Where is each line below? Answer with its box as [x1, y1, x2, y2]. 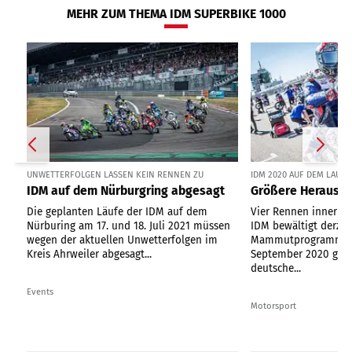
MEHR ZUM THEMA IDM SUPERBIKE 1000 [66, 6, 286, 22]
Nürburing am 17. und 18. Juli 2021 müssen [27, 219, 230, 233]
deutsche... [251, 262, 302, 276]
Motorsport [251, 300, 297, 312]
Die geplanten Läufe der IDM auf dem [27, 205, 207, 219]
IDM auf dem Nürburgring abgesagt [27, 183, 225, 199]
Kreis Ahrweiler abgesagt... [27, 247, 152, 262]
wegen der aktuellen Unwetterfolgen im [27, 233, 218, 247]
